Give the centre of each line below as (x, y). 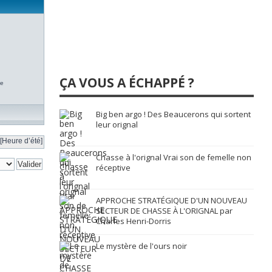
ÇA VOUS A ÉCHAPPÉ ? (127, 83)
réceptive (113, 168)
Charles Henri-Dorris (134, 221)
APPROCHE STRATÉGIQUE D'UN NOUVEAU (172, 200)
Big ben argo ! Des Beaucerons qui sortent (173, 114)
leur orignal (117, 124)
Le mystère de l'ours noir (141, 246)
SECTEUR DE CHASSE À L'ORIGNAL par (164, 211)
